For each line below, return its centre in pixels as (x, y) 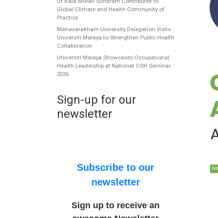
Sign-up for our (97, 100)
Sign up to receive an (116, 206)
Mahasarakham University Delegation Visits (114, 29)
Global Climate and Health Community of (111, 9)
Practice (67, 17)
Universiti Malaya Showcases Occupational (113, 58)
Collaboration (75, 46)
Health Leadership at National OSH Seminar (114, 66)
